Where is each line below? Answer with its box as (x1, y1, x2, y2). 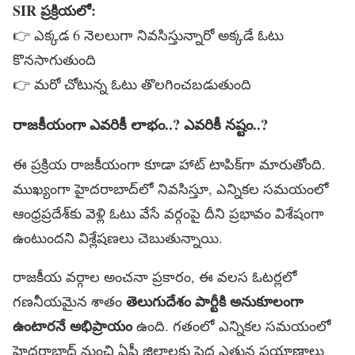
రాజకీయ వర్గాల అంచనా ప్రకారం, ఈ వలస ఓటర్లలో (13, 266, 297, 286)
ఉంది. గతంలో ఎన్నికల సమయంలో (132, 315, 331, 335)
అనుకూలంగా (230, 290, 303, 311)
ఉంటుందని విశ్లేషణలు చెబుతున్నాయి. (13, 227, 223, 247)
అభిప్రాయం (70, 315, 132, 336)
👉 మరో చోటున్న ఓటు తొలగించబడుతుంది (13, 74, 251, 94)
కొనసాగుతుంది (13, 50, 96, 70)
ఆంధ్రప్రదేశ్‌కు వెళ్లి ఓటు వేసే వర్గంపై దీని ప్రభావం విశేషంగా (13, 203, 324, 223)
